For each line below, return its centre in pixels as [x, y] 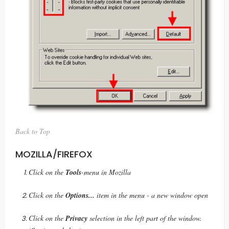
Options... [80, 195]
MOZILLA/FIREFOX [54, 154]
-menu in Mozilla [106, 172]
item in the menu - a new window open [151, 195]
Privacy [76, 218]
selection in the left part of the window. [145, 218]
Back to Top [33, 131]
